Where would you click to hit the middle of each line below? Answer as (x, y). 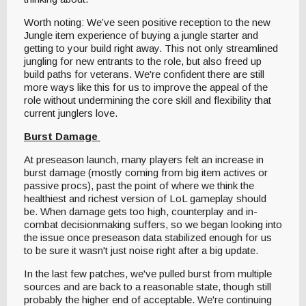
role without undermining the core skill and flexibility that (148, 100)
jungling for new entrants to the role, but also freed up (143, 61)
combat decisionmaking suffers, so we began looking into (153, 224)
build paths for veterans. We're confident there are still (144, 74)
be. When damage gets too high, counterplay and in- (141, 211)
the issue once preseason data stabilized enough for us (148, 237)
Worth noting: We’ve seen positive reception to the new (147, 22)
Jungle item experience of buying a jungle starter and (141, 35)
